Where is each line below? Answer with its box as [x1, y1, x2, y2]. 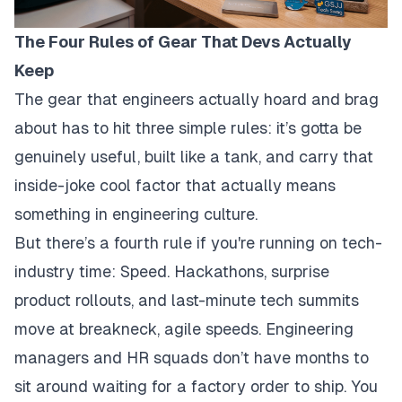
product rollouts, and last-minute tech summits [14, 291, 359, 310]
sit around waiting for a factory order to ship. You [14, 377, 378, 397]
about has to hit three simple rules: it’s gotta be [14, 118, 362, 138]
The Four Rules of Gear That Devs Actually [14, 32, 352, 52]
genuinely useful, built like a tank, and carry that [14, 147, 373, 167]
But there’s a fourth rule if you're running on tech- [14, 233, 382, 253]
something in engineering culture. [14, 205, 258, 224]
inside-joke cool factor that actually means [14, 176, 336, 196]
